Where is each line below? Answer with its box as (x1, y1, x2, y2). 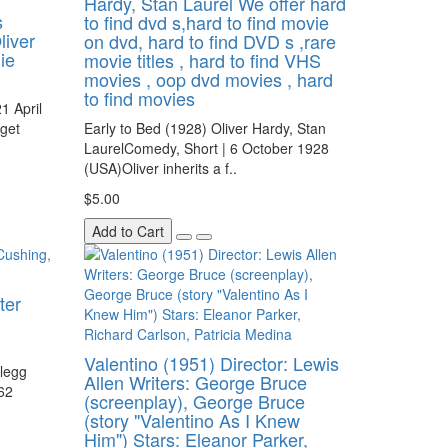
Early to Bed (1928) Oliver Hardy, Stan (83, 118, 326, 138)
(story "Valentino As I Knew (83, 407, 300, 433)
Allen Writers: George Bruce (83, 369, 307, 395)
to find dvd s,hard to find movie (83, 9, 329, 35)
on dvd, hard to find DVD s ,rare (83, 28, 336, 54)
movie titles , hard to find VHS (83, 47, 321, 73)
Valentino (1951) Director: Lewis (83, 350, 339, 376)
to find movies (83, 85, 195, 111)
